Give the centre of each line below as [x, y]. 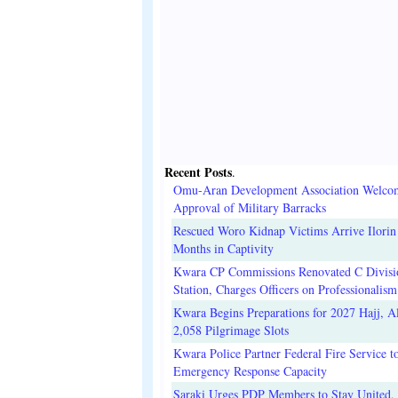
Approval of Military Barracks [250, 208]
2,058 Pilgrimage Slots [231, 330]
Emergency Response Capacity [250, 371]
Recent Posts [198, 172]
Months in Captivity [223, 249]
